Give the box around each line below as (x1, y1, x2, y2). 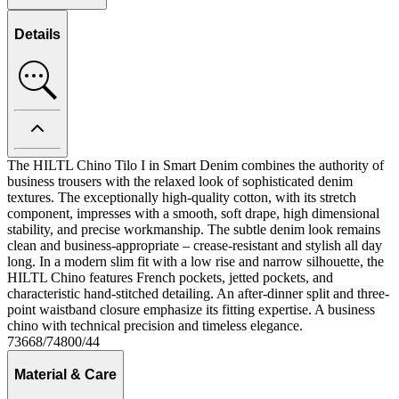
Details (14, 27, 61, 43)
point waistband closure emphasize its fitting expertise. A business (7, 302, 375, 318)
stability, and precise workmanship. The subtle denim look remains (7, 222, 380, 238)
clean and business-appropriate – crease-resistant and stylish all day (7, 238, 382, 254)
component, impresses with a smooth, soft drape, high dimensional (7, 206, 379, 222)
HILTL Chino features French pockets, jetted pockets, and (7, 270, 333, 286)
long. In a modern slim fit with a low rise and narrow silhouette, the (7, 254, 384, 270)
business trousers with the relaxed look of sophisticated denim (7, 174, 353, 190)
